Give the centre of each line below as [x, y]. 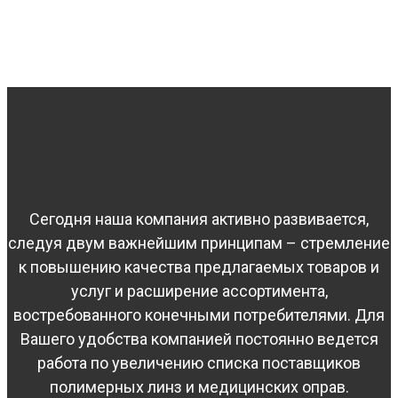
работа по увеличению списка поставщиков [199, 363]
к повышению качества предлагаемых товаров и [199, 267]
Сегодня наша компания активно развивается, [199, 219]
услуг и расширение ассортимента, [199, 291]
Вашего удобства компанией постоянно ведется [199, 339]
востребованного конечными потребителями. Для [199, 315]
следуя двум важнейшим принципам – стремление [199, 243]
